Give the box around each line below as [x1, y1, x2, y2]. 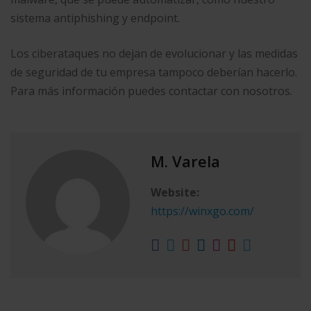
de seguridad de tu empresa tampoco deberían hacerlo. [10, 65, 297, 80]
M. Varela [151, 151, 220, 171]
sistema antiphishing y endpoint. [10, 10, 180, 26]
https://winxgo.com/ [151, 203, 254, 219]
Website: [151, 185, 199, 200]
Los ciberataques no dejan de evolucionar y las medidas [10, 46, 298, 61]
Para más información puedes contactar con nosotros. [10, 83, 292, 99]
